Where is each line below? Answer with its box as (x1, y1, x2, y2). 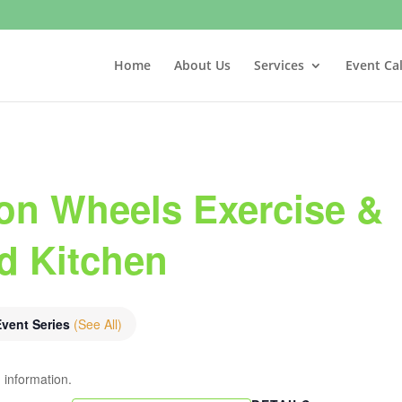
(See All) (74, 315, 123, 333)
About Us (173, 56, 231, 74)
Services (253, 56, 304, 74)
